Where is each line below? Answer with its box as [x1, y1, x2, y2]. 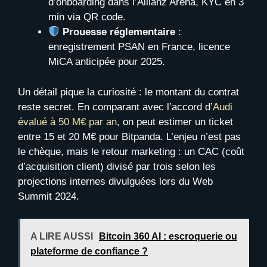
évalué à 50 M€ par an [18, 116, 117, 128]
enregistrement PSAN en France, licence [48, 41, 230, 52]
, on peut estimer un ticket [117, 116, 233, 128]
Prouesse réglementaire [63, 26, 176, 38]
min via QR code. [48, 11, 126, 23]
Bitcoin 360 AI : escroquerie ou [99, 231, 237, 241]
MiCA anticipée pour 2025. [48, 56, 165, 67]
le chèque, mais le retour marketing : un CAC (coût [18, 145, 244, 157]
